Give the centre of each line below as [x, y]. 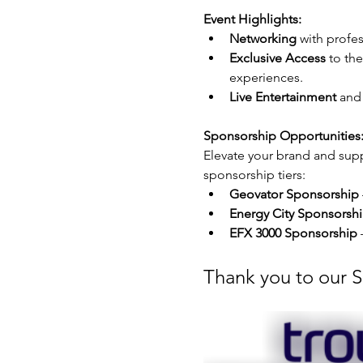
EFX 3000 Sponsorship [293, 233]
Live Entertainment [282, 96]
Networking [263, 38]
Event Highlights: [252, 19]
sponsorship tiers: [254, 174]
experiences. [266, 77]
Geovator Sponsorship [294, 194]
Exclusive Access [277, 58]
